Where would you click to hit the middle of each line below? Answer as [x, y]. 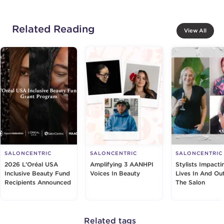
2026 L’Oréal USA [31, 164]
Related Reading [53, 28]
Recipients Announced [38, 182]
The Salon [190, 182]
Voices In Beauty [115, 173]
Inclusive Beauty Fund [37, 173]
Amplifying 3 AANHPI [122, 164]
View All [195, 30]
